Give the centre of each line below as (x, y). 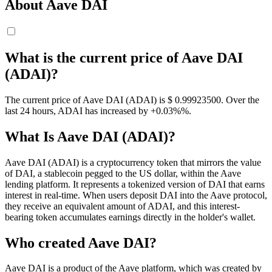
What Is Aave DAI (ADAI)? (90, 136)
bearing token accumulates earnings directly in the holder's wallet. (130, 217)
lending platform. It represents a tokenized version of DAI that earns (135, 184)
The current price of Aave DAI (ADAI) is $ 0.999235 (108, 100)
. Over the (240, 100)
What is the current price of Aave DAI (124, 57)
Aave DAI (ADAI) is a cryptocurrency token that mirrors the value (133, 162)
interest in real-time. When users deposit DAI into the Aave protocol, (136, 195)
